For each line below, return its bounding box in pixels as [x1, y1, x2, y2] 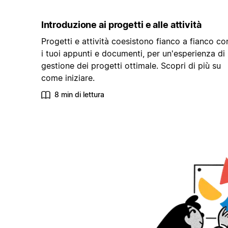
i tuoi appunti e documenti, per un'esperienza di [41, 48, 225, 59]
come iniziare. [41, 73, 95, 83]
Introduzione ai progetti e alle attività [41, 19, 202, 31]
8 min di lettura [54, 90, 104, 99]
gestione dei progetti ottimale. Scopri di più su [41, 61, 221, 71]
